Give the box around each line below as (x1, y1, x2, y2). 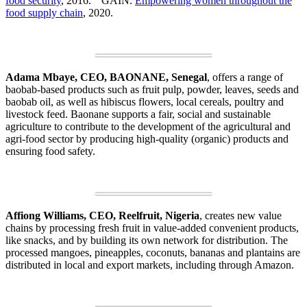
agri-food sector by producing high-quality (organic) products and (5, 133, 288, 145)
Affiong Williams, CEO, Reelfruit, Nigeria (5, 210, 199, 222)
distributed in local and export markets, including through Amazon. (5, 259, 294, 271)
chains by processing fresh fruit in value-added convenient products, (5, 222, 299, 234)
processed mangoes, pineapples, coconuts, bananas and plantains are (5, 247, 300, 259)
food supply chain (5, 7, 83, 19)
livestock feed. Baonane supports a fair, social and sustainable (5, 108, 271, 121)
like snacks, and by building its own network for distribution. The (5, 234, 288, 247)
